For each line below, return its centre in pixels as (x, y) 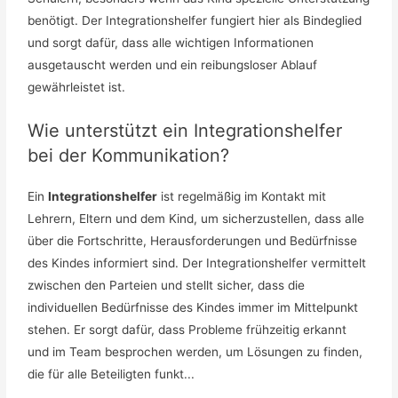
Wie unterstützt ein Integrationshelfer (185, 131)
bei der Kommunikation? (129, 156)
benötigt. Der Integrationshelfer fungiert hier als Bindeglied (195, 21)
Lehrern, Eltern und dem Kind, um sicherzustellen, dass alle (196, 219)
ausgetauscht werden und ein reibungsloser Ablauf (173, 65)
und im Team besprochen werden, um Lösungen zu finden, (195, 352)
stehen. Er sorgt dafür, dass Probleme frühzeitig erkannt (187, 330)
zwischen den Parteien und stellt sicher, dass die (167, 286)
